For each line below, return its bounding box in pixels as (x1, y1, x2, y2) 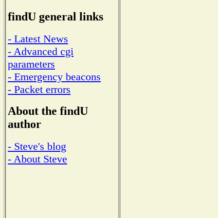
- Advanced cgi (8, 45, 73, 57)
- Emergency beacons (8, 70, 101, 83)
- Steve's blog (8, 140, 66, 153)
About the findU (8, 105, 88, 118)
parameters (8, 57, 55, 70)
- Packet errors (8, 83, 71, 95)
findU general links (8, 10, 103, 23)
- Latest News (8, 32, 68, 45)
